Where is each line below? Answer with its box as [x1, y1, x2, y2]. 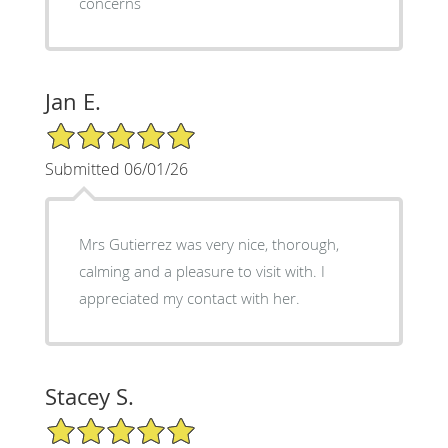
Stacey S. [44, 381, 134, 411]
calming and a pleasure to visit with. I [78, 260, 321, 281]
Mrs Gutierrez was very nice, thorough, [78, 233, 339, 254]
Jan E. [44, 86, 101, 116]
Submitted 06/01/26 [44, 157, 188, 180]
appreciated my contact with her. [78, 287, 300, 308]
